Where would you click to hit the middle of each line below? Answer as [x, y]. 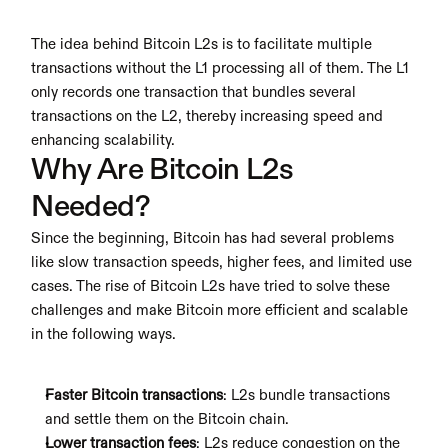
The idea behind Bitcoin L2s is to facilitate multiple [202, 44]
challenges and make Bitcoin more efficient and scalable [220, 310]
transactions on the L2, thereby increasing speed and [207, 116]
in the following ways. [104, 334]
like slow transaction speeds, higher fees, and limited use [222, 262]
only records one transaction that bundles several [194, 92]
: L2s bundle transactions [307, 395]
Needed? [90, 208]
